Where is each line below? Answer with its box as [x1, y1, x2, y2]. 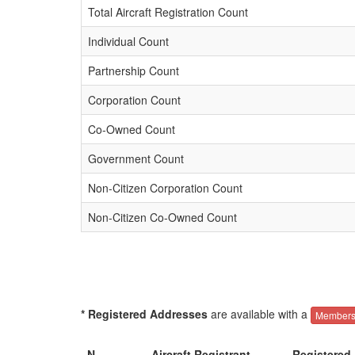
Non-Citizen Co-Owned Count [88, 209, 237, 225]
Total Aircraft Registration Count [88, 4, 248, 20]
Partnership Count [88, 63, 179, 78]
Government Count [88, 151, 184, 166]
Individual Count [88, 33, 169, 49]
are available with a [208, 306, 311, 322]
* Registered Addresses [81, 306, 208, 322]
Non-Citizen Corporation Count [88, 180, 242, 196]
